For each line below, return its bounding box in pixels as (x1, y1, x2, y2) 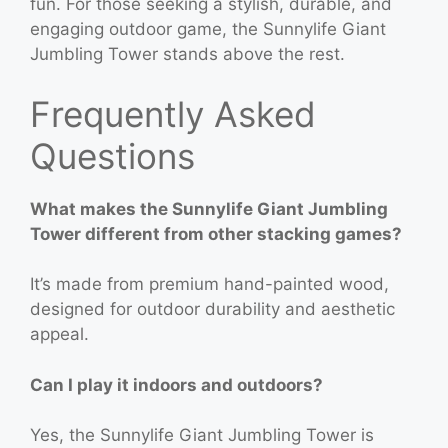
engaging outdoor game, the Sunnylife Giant (30, 19, 386, 39)
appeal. (30, 324, 89, 344)
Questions (30, 134, 195, 177)
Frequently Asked (30, 92, 316, 135)
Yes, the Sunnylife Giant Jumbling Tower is (30, 425, 374, 445)
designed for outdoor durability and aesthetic (30, 299, 395, 319)
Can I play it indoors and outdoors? (30, 374, 323, 395)
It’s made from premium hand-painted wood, (30, 274, 389, 294)
